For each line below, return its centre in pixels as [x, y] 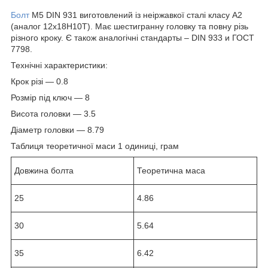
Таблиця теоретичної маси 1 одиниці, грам [95, 146]
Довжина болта [44, 170]
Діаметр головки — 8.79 [57, 130]
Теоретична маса [171, 170]
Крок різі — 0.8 [39, 81]
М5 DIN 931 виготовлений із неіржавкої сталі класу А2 [136, 15]
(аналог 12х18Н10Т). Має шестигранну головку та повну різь [130, 26]
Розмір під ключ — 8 [50, 97]
